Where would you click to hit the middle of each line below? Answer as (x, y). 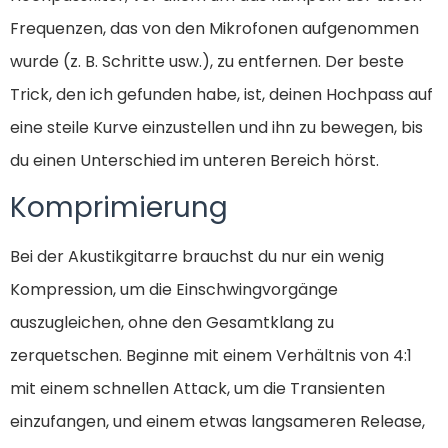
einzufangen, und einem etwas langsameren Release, (217, 421)
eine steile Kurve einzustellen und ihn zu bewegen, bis (216, 127)
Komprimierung (119, 207)
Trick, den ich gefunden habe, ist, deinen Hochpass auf (221, 94)
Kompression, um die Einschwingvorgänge (174, 289)
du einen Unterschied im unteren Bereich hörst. (194, 160)
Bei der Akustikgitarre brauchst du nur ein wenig (197, 256)
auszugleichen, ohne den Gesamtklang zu (172, 322)
